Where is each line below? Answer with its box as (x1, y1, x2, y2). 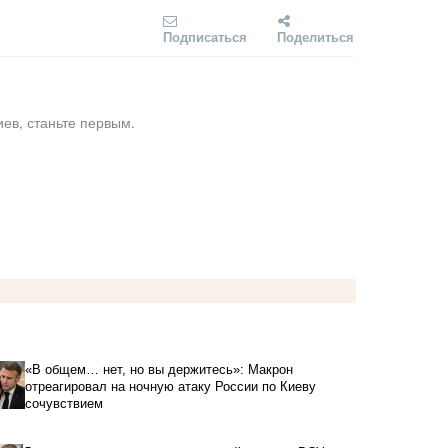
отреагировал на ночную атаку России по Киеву (25, 378, 317, 394)
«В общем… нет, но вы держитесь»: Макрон (25, 361, 294, 377)
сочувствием (25, 395, 112, 411)
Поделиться (277, 26, 354, 46)
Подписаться (163, 26, 247, 46)
